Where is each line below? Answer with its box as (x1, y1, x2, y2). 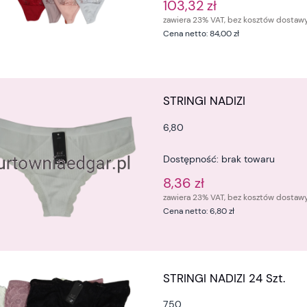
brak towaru (221, 152, 275, 165)
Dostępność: (163, 152, 219, 165)
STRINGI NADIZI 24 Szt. (163, 271, 286, 286)
